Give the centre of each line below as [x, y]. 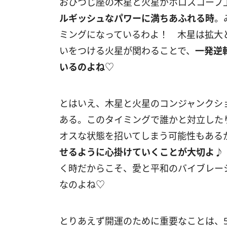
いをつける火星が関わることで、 [127, 51]
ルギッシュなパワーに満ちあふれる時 [137, 18]
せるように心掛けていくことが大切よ [137, 152]
